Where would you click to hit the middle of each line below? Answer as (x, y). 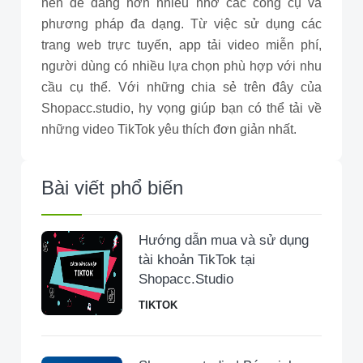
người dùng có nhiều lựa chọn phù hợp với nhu (181, 66)
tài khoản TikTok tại (197, 260)
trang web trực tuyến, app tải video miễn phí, (181, 45)
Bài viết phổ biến (112, 188)
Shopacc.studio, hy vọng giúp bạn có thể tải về (181, 108)
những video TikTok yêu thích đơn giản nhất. (171, 129)
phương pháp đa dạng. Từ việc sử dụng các (181, 24)
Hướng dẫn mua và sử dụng (224, 240)
